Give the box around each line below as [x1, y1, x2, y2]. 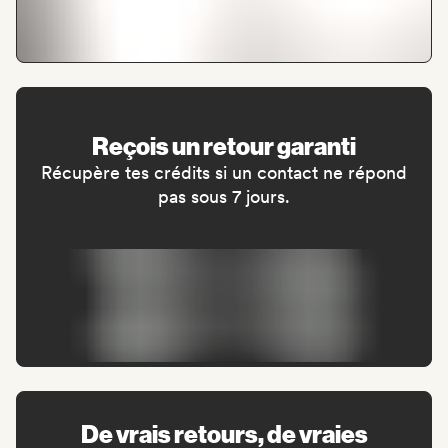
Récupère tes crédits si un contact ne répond [41, 161, 407, 183]
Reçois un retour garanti [92, 129, 356, 160]
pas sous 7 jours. [158, 185, 290, 207]
